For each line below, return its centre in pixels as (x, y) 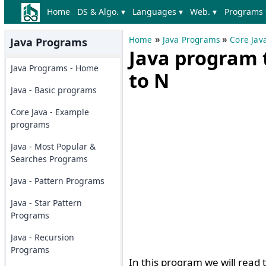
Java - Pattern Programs (57, 181)
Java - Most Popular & (53, 146)
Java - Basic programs (53, 90)
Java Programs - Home (54, 68)
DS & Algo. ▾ (101, 12)
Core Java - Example (50, 112)
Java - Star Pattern (46, 203)
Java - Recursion (42, 237)
